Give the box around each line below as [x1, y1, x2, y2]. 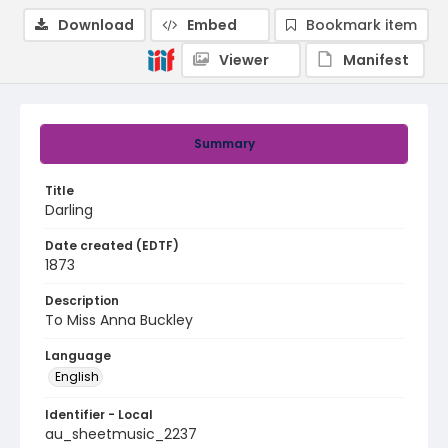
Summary [193, 135, 255, 152]
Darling [45, 200, 93, 220]
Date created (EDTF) [45, 237, 179, 254]
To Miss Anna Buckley [45, 310, 193, 330]
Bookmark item [306, 15, 417, 35]
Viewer [219, 50, 269, 70]
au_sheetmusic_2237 [45, 424, 197, 444]
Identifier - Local [45, 406, 153, 423]
